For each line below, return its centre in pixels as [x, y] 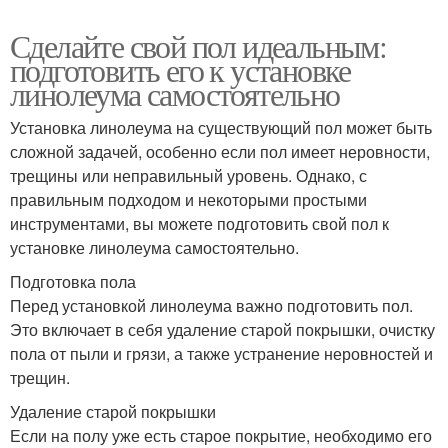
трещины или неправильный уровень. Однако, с [188, 175]
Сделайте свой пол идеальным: [198, 45]
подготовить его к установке [180, 69]
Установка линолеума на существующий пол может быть [221, 127]
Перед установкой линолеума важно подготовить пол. [211, 305]
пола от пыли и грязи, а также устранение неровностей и [221, 353]
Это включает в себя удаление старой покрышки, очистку [222, 329]
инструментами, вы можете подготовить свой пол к [199, 223]
